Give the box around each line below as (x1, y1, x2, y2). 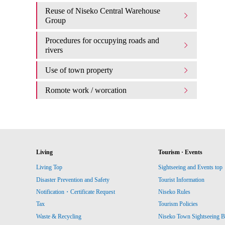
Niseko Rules (158, 188, 191, 196)
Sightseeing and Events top (158, 164, 223, 171)
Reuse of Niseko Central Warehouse (45, 7, 160, 15)
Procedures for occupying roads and (45, 36, 159, 45)
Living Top (36, 164, 62, 171)
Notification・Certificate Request (36, 188, 115, 196)
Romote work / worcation (45, 86, 127, 94)
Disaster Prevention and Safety (36, 176, 109, 183)
